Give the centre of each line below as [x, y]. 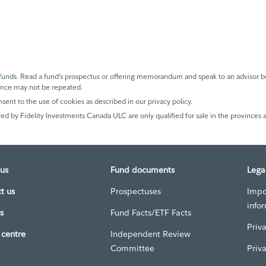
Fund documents [142, 170]
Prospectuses [136, 191]
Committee [132, 248]
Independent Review [151, 234]
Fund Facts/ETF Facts [151, 213]
